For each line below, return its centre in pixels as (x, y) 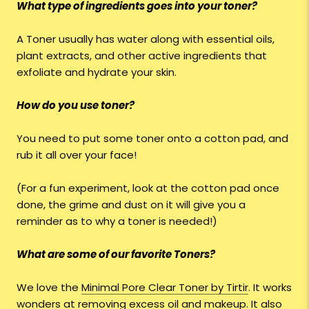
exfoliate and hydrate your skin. (97, 72)
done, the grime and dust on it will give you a (131, 205)
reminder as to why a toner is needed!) (117, 221)
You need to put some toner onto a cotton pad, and (152, 139)
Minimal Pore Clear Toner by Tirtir (165, 288)
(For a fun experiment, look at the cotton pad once (148, 188)
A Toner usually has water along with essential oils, (146, 39)
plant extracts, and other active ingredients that (142, 56)
